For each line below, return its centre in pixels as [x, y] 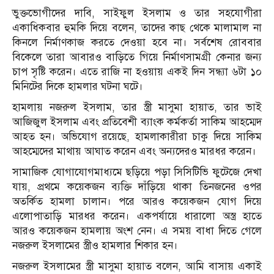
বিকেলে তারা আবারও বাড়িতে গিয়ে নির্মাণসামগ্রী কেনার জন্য [137, 57]
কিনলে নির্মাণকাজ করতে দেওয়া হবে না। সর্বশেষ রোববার [137, 42]
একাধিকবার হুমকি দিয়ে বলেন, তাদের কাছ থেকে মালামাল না [137, 28]
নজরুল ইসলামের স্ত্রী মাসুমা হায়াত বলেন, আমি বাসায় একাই [137, 266]
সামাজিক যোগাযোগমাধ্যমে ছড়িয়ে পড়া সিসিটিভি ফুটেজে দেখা [137, 172]
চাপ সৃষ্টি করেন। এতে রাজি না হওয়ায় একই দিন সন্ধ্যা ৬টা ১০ [137, 72]
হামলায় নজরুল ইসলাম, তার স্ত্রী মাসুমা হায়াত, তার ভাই [137, 107]
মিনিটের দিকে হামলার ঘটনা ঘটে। [78, 86]
